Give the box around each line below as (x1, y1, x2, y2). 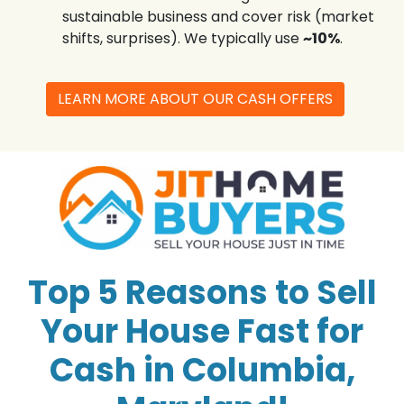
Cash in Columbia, (49, 347, 355, 394)
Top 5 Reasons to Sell (27, 270, 377, 317)
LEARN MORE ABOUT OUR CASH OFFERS (57, 88, 333, 110)
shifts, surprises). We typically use (61, 28, 303, 50)
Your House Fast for (41, 308, 363, 355)
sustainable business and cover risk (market (61, 6, 374, 28)
